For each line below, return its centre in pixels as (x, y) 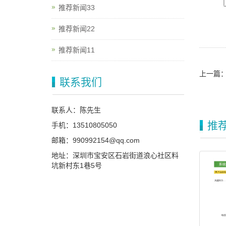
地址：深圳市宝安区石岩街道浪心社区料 (115, 155)
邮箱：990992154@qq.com (96, 140)
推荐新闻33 (77, 8)
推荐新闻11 (77, 50)
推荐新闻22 (77, 29)
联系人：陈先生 (78, 110)
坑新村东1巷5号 (77, 165)
